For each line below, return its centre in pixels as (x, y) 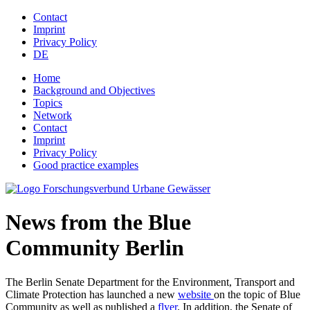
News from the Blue (98, 222)
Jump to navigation (47, 17)
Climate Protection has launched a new (92, 294)
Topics (48, 103)
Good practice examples (86, 165)
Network (53, 115)
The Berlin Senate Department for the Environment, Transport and (150, 282)
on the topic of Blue (257, 294)
